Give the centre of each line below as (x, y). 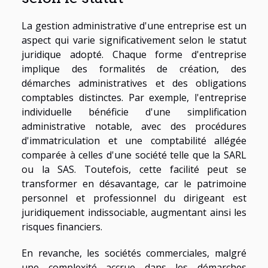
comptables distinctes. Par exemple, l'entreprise (134, 97)
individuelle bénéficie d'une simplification (134, 112)
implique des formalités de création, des (134, 68)
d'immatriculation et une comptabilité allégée (134, 140)
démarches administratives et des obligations (134, 83)
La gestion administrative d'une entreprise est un (134, 25)
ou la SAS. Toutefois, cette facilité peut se (134, 169)
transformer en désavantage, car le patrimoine (134, 183)
